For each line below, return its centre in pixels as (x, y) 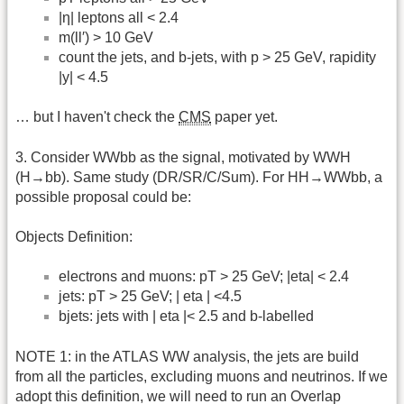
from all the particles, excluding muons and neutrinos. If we (202, 376)
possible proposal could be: (103, 197)
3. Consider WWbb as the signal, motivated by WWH (183, 157)
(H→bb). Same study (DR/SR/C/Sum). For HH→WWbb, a (199, 177)
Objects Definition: (74, 237)
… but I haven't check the (97, 117)
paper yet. (244, 117)
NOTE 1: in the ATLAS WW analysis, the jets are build (187, 356)
